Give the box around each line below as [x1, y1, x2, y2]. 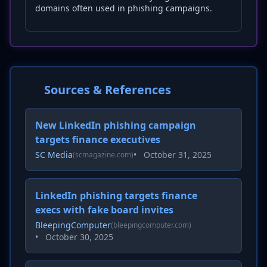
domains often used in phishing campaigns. [35, 2, 212, 14]
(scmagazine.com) [73, 150, 133, 160]
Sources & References [44, 82, 171, 98]
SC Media [35, 149, 73, 160]
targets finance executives [35, 133, 160, 146]
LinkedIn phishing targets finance [35, 189, 197, 202]
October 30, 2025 [45, 231, 113, 243]
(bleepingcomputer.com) [111, 220, 191, 230]
